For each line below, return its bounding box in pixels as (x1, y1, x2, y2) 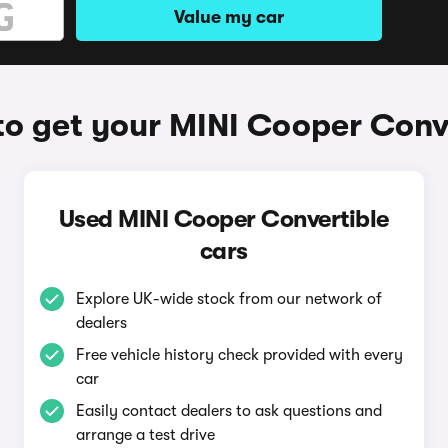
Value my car (174, 7, 284, 27)
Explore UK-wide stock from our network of (75, 290, 382, 308)
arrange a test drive (75, 426, 215, 444)
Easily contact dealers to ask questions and (75, 402, 382, 420)
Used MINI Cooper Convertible (58, 205, 389, 233)
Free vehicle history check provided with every (75, 346, 403, 364)
